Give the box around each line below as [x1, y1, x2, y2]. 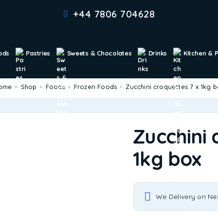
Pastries [26, 49, 51, 57]
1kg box [133, 146, 201, 171]
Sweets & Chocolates [67, 49, 132, 57]
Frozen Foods [77, 83, 117, 91]
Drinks [148, 49, 167, 57]
